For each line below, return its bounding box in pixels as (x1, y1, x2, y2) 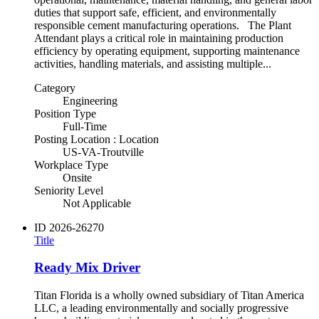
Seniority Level (34, 184, 103, 197)
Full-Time (63, 120, 107, 132)
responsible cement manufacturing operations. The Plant (34, 19, 291, 31)
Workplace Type (34, 158, 108, 171)
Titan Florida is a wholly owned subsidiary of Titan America (34, 288, 304, 301)
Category (34, 81, 75, 94)
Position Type (34, 107, 96, 120)
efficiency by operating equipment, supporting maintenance (34, 44, 300, 57)
